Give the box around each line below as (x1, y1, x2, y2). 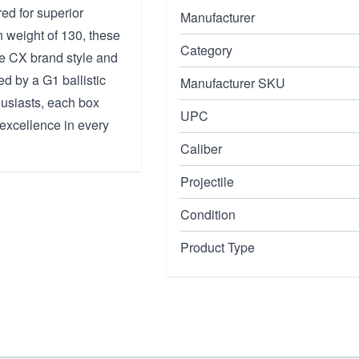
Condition (180, 205, 236, 224)
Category (180, 41, 232, 59)
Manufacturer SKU (180, 74, 285, 92)
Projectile (180, 172, 234, 191)
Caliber (180, 139, 222, 158)
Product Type (180, 238, 255, 256)
